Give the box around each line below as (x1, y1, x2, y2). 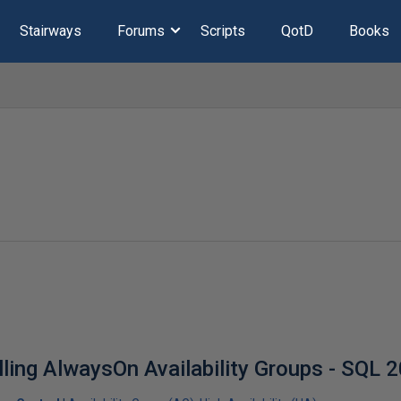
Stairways (19, 22, 81, 39)
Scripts (200, 22, 245, 39)
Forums (116, 22, 165, 39)
